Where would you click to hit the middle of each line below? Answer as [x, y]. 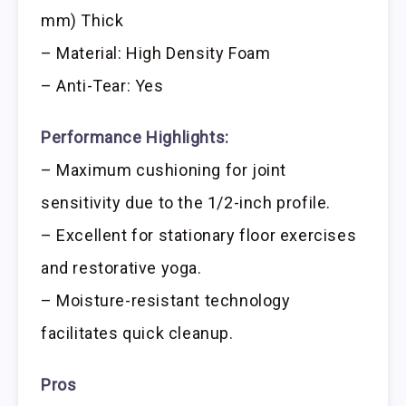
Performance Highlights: [135, 138]
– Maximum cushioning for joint [164, 170]
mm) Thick [82, 21]
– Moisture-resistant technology [166, 301]
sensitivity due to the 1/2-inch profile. [186, 203]
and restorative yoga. [121, 268]
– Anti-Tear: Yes [102, 86]
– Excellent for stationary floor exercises [199, 236]
